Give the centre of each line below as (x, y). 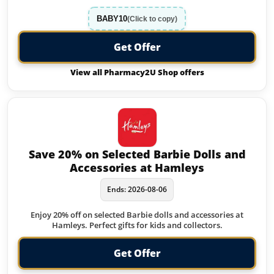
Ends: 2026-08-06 (137, 189)
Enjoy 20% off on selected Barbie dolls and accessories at (137, 215)
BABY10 (112, 19)
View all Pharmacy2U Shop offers (137, 72)
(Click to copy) (152, 19)
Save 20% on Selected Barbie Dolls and (137, 154)
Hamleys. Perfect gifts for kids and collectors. (137, 225)
